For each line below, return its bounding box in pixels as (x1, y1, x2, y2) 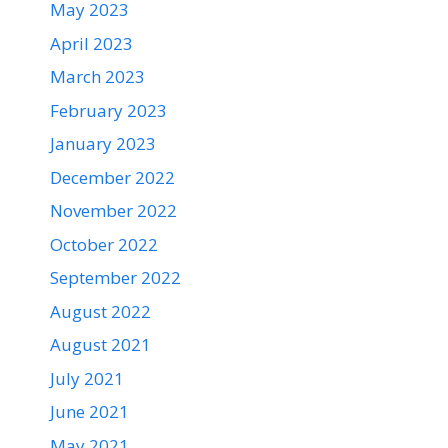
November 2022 (50, 199, 177, 223)
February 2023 (50, 98, 167, 122)
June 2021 (50, 400, 129, 424)
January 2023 (50, 132, 156, 156)
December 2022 (50, 165, 175, 189)
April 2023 (50, 31, 133, 55)
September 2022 (50, 266, 181, 290)
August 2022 (50, 299, 151, 323)
